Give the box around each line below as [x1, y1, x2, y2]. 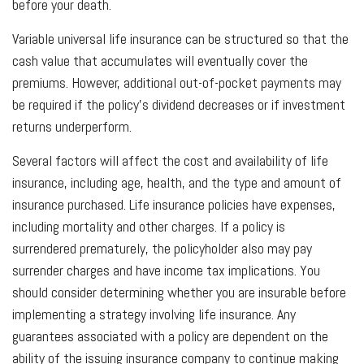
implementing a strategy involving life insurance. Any [12, 304, 296, 323]
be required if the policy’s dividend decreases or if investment [12, 94, 345, 114]
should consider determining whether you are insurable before [12, 282, 346, 301]
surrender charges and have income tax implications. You [12, 260, 320, 279]
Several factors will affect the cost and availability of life [12, 150, 328, 170]
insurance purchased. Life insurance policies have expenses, [12, 194, 336, 214]
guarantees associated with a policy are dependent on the [12, 326, 328, 345]
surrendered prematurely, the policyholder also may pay [12, 238, 312, 258]
